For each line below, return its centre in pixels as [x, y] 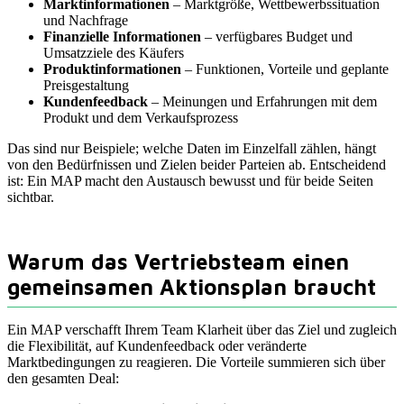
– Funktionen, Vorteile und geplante [285, 69]
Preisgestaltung [86, 86]
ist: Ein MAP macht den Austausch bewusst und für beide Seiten [190, 181]
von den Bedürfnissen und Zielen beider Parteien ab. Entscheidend [197, 165]
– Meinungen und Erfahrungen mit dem [262, 102]
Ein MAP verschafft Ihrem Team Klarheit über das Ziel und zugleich [202, 330]
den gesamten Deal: [63, 379]
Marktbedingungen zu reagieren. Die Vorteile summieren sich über [196, 363]
